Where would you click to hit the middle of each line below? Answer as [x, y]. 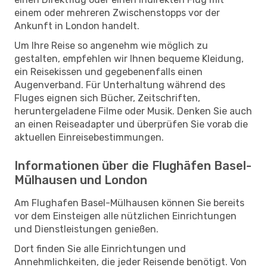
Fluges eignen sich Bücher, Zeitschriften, [107, 98]
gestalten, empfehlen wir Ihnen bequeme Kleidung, [129, 58]
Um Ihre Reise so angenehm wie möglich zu [111, 45]
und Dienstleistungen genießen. [86, 229]
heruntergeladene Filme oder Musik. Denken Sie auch [133, 111]
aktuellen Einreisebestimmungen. [89, 137]
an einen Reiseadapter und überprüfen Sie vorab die [131, 124]
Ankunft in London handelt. [77, 26]
